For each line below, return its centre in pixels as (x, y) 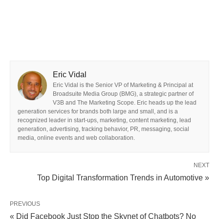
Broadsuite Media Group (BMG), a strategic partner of (123, 94)
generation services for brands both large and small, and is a (98, 112)
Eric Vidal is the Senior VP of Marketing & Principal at (123, 85)
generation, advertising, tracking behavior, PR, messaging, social (103, 129)
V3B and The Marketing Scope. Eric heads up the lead (125, 103)
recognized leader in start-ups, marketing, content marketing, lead (104, 120)
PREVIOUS (25, 204)
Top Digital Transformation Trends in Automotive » (123, 178)
